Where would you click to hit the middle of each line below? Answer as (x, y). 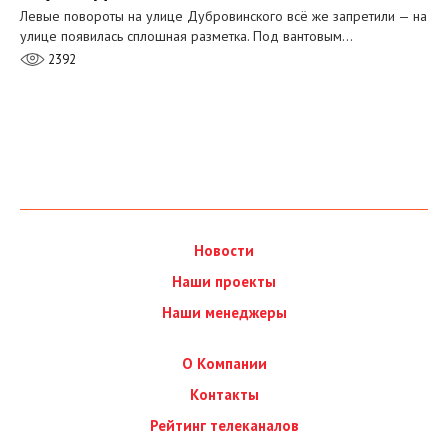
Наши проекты (224, 282)
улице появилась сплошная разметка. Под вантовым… (186, 36)
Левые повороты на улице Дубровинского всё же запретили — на (223, 16)
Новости (224, 251)
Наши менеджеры (224, 313)
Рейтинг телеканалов (224, 426)
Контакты (224, 395)
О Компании (224, 364)
